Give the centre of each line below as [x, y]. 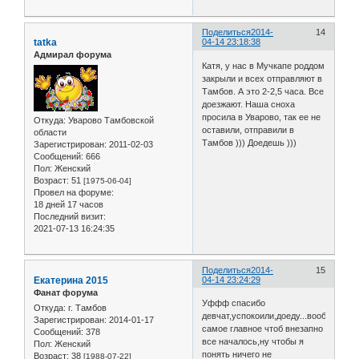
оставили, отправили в [248, 129]
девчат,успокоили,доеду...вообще [270, 316]
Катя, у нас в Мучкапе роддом [264, 65]
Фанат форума [66, 292]
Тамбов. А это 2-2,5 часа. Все [263, 91]
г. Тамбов [86, 307]
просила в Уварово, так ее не [262, 117]
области [50, 132]
